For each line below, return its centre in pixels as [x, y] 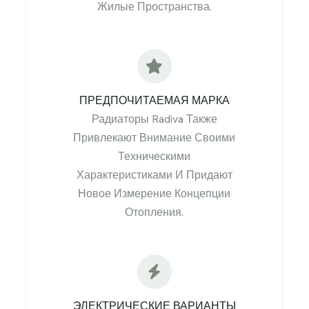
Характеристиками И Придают [154, 175]
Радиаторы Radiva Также [154, 119]
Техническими [154, 156]
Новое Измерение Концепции [154, 193]
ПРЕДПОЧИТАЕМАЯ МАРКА [154, 100]
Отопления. [154, 212]
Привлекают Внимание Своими [154, 138]
